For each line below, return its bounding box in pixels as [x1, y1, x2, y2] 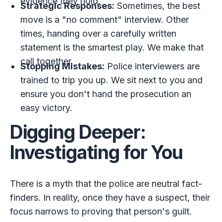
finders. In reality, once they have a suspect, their [9, 192, 210, 203]
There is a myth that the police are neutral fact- [9, 178, 202, 189]
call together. [20, 56, 74, 67]
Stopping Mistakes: [20, 61, 105, 72]
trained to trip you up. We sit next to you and [20, 75, 203, 86]
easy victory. [20, 103, 73, 113]
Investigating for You [9, 141, 183, 164]
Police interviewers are [105, 61, 200, 72]
